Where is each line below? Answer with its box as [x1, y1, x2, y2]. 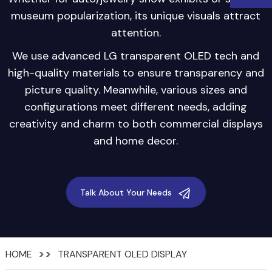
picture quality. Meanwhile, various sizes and [24, 82, 247, 97]
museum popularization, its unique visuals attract [11, 8, 261, 23]
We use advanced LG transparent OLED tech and [12, 48, 260, 63]
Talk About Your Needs [80, 186, 172, 198]
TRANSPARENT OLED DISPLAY [57, 248, 187, 261]
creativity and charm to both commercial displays [8, 116, 263, 131]
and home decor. [93, 133, 178, 148]
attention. [110, 25, 161, 40]
